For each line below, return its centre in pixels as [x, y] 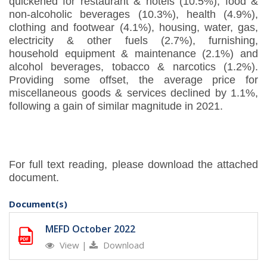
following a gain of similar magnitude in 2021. [116, 106]
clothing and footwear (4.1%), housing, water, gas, [133, 28]
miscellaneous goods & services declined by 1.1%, [133, 93]
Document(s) [38, 204]
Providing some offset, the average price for [133, 80]
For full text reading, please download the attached [133, 165]
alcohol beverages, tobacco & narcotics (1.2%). [133, 67]
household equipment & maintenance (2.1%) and [133, 54]
